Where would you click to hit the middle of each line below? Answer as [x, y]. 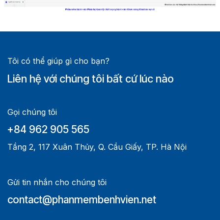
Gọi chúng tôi [32, 112]
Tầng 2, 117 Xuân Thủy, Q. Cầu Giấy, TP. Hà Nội [97, 147]
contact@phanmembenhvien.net [82, 199]
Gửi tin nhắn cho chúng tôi [57, 182]
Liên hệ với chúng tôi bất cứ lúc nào [91, 78]
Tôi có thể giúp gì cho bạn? [58, 61]
